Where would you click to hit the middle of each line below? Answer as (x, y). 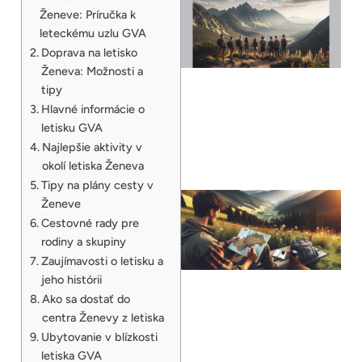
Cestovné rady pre (90, 223)
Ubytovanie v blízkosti (99, 337)
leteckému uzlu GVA (93, 33)
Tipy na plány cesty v (97, 185)
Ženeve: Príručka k (87, 14)
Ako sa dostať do (86, 299)
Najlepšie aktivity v (92, 147)
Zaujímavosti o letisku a (102, 261)
